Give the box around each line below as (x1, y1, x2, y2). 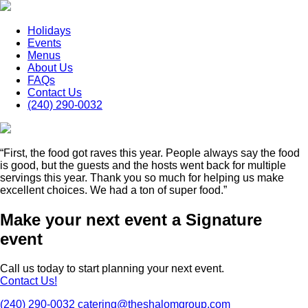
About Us (27, 62, 73, 74)
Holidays (27, 25, 71, 36)
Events (27, 37, 61, 49)
